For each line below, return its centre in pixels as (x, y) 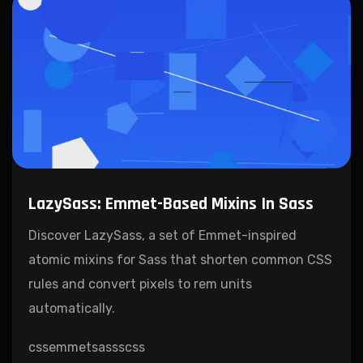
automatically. (72, 308)
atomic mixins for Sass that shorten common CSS (180, 259)
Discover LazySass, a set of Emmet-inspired (162, 235)
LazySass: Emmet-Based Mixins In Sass (171, 204)
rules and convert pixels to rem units (140, 284)
